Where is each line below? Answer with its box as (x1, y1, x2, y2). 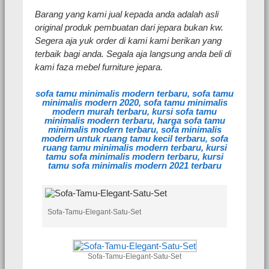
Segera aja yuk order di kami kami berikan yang (35, 35, 222, 46)
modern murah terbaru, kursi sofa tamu (52, 106, 217, 117)
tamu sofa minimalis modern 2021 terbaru (47, 160, 222, 171)
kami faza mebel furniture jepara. (35, 62, 163, 73)
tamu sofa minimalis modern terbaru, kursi (46, 151, 223, 162)
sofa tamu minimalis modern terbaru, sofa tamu (35, 88, 234, 99)
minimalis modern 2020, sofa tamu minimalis (41, 97, 228, 108)
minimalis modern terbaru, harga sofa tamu (44, 115, 225, 126)
